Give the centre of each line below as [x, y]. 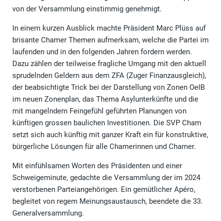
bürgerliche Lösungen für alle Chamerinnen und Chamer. [104, 147]
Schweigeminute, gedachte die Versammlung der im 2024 [106, 178]
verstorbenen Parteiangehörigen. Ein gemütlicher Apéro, [104, 190]
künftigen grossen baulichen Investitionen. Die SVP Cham [107, 123]
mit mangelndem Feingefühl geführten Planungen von [99, 111]
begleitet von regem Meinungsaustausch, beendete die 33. [108, 202]
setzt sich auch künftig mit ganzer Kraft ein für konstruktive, [110, 135]
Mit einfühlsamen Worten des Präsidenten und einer [97, 166]
